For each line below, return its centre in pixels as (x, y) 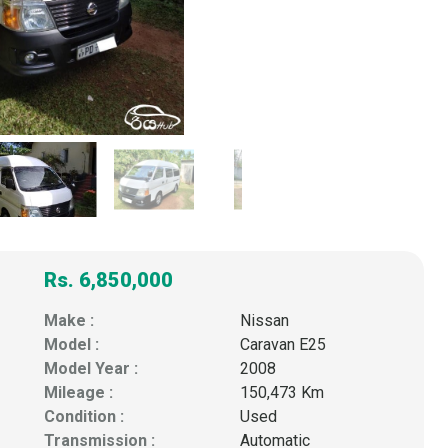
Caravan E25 (283, 344)
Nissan (264, 320)
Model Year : (91, 368)
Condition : (84, 416)
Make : (69, 320)
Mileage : (78, 392)
